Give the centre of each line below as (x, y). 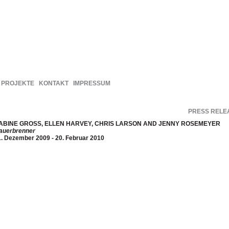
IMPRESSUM (92, 83)
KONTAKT (54, 83)
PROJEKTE (18, 83)
